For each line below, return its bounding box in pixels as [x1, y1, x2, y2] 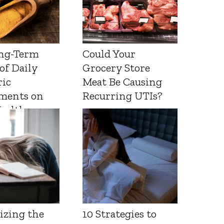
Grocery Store [82, 61, 150, 75]
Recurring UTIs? [82, 89, 163, 103]
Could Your [82, 47, 136, 61]
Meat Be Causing [82, 75, 162, 89]
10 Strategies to [82, 207, 157, 221]
